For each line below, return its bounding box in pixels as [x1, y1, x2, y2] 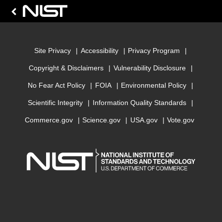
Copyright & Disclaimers [28, 64, 104, 72]
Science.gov [82, 116, 121, 124]
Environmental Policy [121, 81, 187, 89]
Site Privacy [34, 47, 71, 55]
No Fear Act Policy [28, 81, 86, 89]
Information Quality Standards [93, 99, 186, 107]
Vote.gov [167, 116, 195, 124]
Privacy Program [128, 47, 180, 55]
